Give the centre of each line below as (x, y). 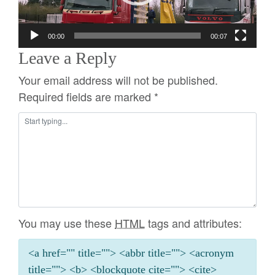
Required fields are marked (86, 96)
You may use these (67, 223)
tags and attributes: (193, 223)
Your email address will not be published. (118, 79)
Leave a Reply (68, 58)
